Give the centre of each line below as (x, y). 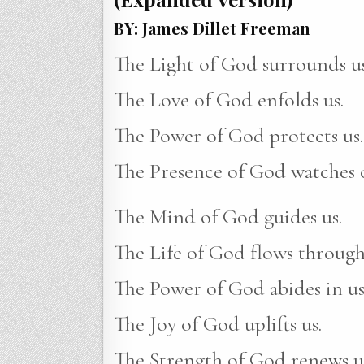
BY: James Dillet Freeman (212, 28)
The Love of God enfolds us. (229, 100)
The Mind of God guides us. (228, 217)
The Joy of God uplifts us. (218, 324)
